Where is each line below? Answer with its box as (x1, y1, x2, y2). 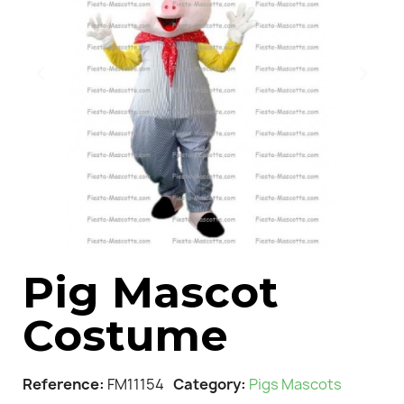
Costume (23, 308, 228, 362)
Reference (23, 373, 99, 394)
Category (173, 373, 241, 394)
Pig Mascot (23, 265, 279, 318)
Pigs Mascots (249, 373, 342, 394)
